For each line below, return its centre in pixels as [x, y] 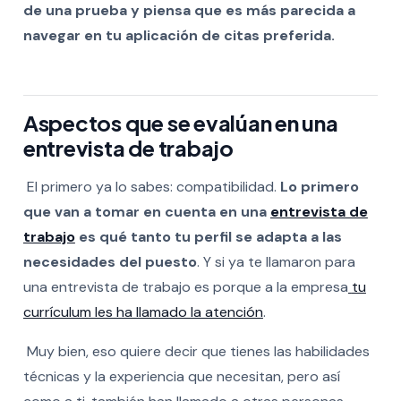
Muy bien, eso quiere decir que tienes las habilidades [198, 351]
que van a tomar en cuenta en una [146, 211]
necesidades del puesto [110, 261]
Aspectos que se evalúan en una [180, 122]
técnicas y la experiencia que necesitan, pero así [181, 376]
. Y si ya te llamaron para [276, 261]
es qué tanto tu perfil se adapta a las [208, 236]
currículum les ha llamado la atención [143, 311]
